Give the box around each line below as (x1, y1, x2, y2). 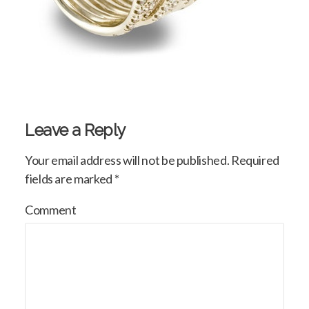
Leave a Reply (25, 121, 126, 140)
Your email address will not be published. (25, 152, 230, 168)
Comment (25, 202, 77, 218)
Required (230, 152, 280, 168)
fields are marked (25, 171, 114, 187)
